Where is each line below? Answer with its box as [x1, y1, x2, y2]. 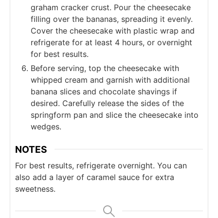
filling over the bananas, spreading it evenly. [31, 14, 193, 24]
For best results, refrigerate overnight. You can [15, 161, 187, 171]
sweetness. [15, 184, 55, 194]
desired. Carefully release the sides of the [31, 98, 184, 108]
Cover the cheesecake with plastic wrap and [31, 25, 195, 36]
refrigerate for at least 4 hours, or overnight [31, 37, 192, 47]
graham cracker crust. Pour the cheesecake [31, 2, 191, 12]
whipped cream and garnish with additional [31, 74, 190, 85]
